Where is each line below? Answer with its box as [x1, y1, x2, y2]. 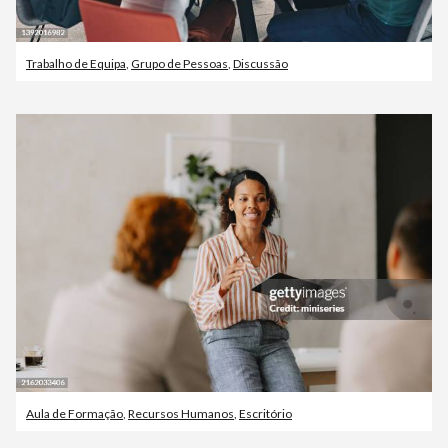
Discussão [233, 56, 288, 72]
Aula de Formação [26, 405, 123, 421]
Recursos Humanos [128, 405, 234, 421]
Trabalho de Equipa [26, 56, 126, 72]
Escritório [239, 405, 292, 421]
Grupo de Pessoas [131, 56, 228, 72]
